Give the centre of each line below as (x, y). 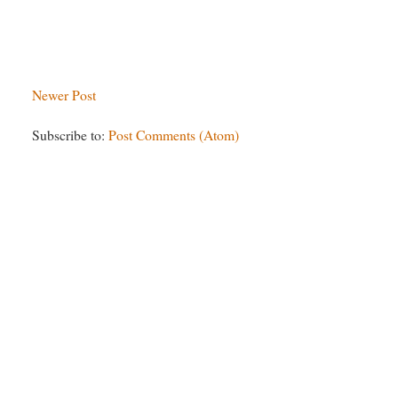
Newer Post (64, 94)
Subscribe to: (71, 135)
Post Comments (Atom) (174, 135)
